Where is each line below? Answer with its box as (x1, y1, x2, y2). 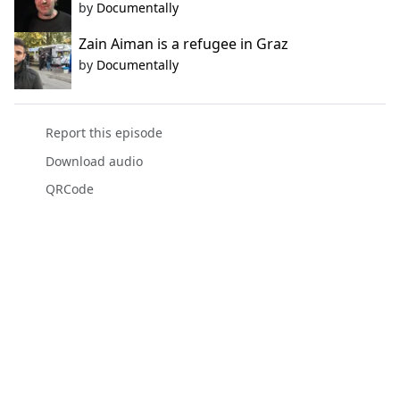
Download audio (45, 152, 143, 170)
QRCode (45, 179, 94, 197)
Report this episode (45, 124, 162, 142)
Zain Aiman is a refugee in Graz (79, 34, 288, 54)
